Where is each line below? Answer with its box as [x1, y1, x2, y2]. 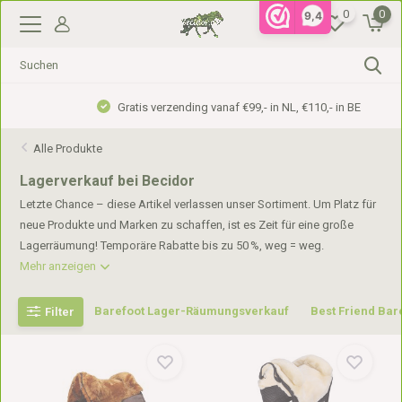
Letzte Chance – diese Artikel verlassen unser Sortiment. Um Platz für [20, 197, 377, 211]
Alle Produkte [33, 142, 103, 155]
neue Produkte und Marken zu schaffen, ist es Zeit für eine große [20, 218, 354, 232]
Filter [45, 304, 75, 319]
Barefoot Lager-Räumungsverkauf [94, 304, 290, 318]
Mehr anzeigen [20, 259, 100, 273]
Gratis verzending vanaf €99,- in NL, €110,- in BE [87, 100, 334, 114]
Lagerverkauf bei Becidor [20, 172, 196, 189]
